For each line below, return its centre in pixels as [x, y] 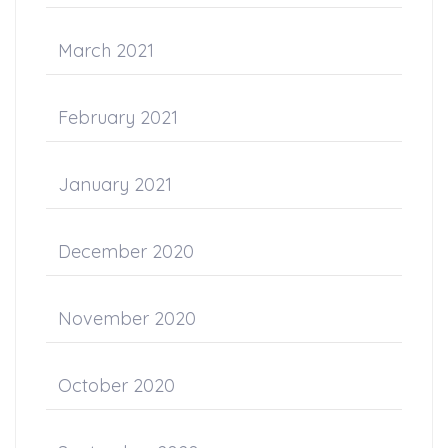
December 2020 [126, 251]
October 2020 [116, 385]
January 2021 [115, 184]
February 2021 [118, 117]
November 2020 [127, 318]
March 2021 [106, 50]
